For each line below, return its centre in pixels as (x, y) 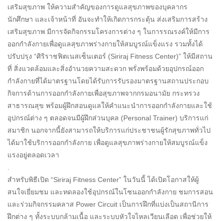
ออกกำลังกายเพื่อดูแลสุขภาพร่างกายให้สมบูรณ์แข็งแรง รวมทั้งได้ (105, 44)
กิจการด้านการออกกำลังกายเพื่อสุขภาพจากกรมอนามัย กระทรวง (104, 93)
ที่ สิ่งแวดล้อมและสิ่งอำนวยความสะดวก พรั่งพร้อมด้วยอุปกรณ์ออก (106, 69)
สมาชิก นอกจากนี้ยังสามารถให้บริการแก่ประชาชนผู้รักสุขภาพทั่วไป (109, 130)
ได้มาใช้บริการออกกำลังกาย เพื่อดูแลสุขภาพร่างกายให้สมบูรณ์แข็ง (108, 143)
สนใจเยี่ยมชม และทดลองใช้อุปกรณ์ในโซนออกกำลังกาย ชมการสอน (110, 192)
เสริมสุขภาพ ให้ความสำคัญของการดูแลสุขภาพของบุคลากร (97, 7)
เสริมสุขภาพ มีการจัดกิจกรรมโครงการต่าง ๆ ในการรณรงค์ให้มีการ (109, 32)
